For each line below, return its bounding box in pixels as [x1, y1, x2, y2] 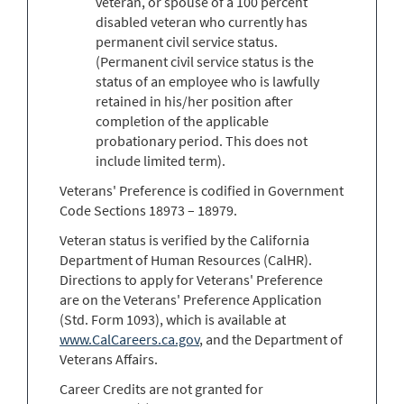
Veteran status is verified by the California [60, 230, 309, 249]
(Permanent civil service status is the [96, 51, 314, 70]
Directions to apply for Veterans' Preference [60, 270, 323, 289]
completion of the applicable [96, 111, 269, 130]
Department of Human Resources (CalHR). [60, 250, 312, 269]
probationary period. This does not [96, 131, 308, 150]
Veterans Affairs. [60, 349, 158, 368]
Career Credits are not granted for [60, 379, 263, 398]
